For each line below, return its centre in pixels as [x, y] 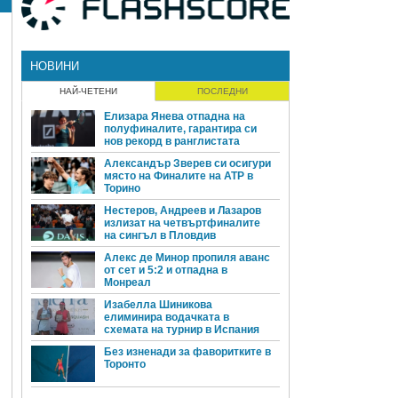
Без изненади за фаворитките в [187, 352]
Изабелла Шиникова [158, 305]
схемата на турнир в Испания [182, 330]
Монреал [127, 283]
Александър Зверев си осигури [187, 164]
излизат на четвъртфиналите [182, 223]
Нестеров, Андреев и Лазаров [183, 211]
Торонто [125, 365]
